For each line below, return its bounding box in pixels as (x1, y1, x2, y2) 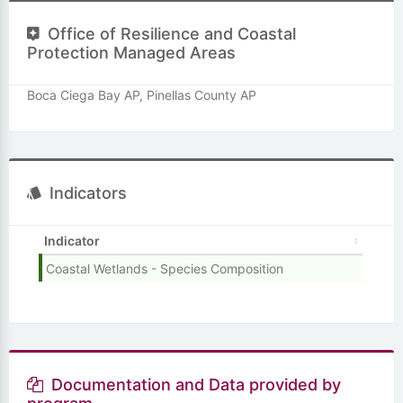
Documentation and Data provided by (51, 374, 341, 394)
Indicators (49, 183, 127, 202)
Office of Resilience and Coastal (48, 23, 296, 43)
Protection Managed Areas (27, 42, 236, 62)
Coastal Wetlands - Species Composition (46, 260, 284, 276)
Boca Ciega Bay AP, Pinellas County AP (27, 86, 256, 103)
